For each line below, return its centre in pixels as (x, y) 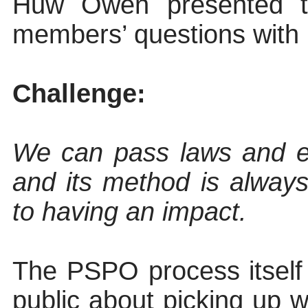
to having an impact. (129, 212)
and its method (106, 183)
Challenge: (79, 94)
